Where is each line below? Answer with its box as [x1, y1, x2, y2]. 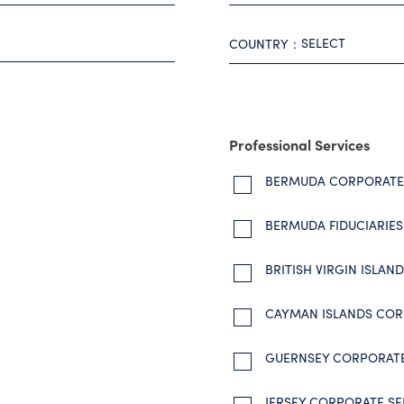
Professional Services [229, 134, 370, 154]
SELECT [301, 34, 345, 51]
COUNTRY [229, 35, 289, 52]
